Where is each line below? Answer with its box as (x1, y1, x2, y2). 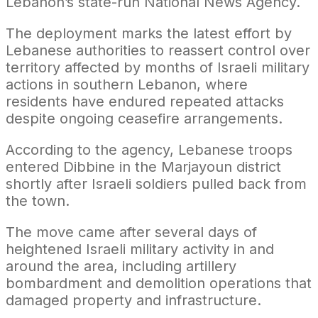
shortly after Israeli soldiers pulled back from (6, 175, 307, 192)
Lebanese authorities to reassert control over (6, 41, 310, 59)
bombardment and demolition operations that (6, 274, 312, 292)
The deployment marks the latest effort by (6, 24, 292, 42)
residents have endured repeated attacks (6, 92, 284, 110)
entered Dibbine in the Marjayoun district (6, 158, 281, 175)
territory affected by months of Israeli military (6, 58, 309, 76)
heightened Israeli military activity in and (6, 240, 274, 258)
